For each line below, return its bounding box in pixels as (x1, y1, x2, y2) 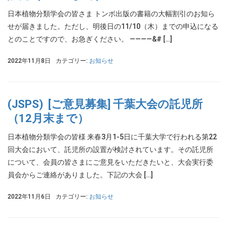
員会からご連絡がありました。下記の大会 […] (8, 171, 153, 179)
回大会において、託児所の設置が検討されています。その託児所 (8, 145, 213, 154)
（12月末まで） (8, 112, 89, 125)
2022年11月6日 (8, 193, 51, 200)
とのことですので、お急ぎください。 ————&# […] (8, 35, 172, 43)
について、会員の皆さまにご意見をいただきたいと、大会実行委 (8, 158, 213, 166)
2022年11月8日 (8, 57, 51, 64)
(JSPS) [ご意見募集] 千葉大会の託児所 (8, 98, 203, 110)
